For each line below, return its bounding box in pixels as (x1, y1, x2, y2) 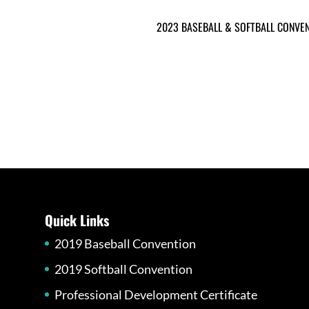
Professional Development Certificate (54, 286, 257, 302)
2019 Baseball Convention (54, 235, 196, 251)
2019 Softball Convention (54, 261, 192, 277)
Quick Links (44, 209, 109, 230)
